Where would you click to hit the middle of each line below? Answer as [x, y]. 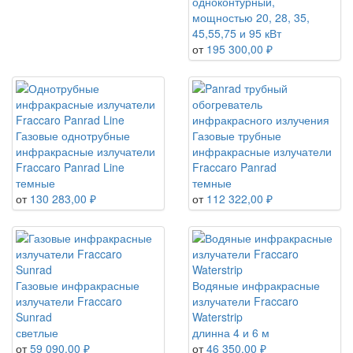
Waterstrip [217, 317]
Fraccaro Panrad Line [70, 167]
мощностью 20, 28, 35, [251, 18]
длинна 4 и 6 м [231, 333]
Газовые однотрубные [73, 136]
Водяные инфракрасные [256, 286]
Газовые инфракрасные [78, 286]
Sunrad [34, 317]
